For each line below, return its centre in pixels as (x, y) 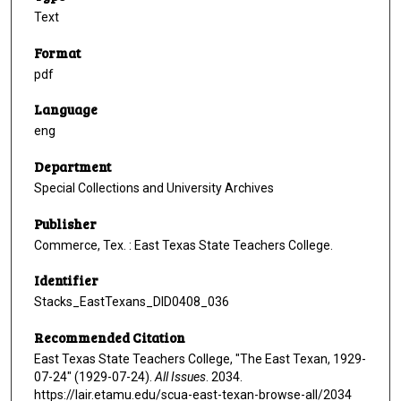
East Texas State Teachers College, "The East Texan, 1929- (200, 359)
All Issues (180, 377)
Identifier (66, 281)
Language (66, 110)
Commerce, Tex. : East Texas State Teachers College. (183, 245)
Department (73, 167)
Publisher (65, 223)
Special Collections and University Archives (154, 188)
